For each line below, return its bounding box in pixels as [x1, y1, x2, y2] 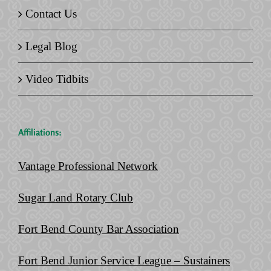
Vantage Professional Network [18, 160, 158, 173]
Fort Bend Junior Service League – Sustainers [18, 254, 230, 267]
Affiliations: [18, 126, 62, 139]
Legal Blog [25, 40, 77, 53]
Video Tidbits [25, 73, 88, 86]
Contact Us [25, 7, 77, 21]
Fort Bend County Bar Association [18, 223, 179, 236]
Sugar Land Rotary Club [18, 191, 133, 204]
